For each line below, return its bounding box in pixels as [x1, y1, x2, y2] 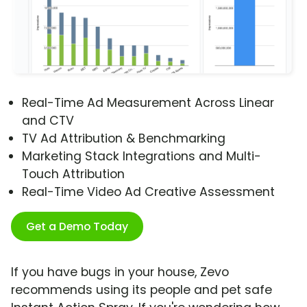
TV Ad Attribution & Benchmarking [22, 130, 225, 147]
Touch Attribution [22, 166, 125, 183]
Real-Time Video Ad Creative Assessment [22, 184, 275, 201]
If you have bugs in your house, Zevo [11, 264, 229, 281]
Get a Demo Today [26, 219, 128, 235]
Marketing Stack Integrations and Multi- [22, 148, 261, 165]
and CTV [22, 112, 74, 130]
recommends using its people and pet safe [11, 282, 272, 299]
